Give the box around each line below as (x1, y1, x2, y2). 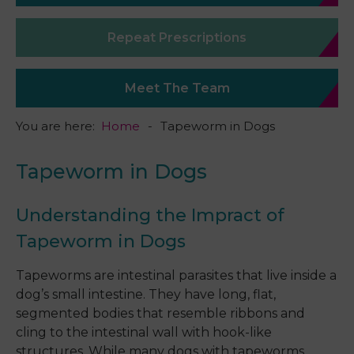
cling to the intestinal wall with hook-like (16, 325, 272, 341)
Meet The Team (124, 81, 230, 96)
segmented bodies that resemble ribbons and (16, 306, 305, 322)
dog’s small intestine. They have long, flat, (16, 287, 276, 303)
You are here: (16, 119, 101, 134)
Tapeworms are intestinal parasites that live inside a (16, 268, 337, 284)
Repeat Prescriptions (107, 30, 247, 46)
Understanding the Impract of (16, 205, 284, 227)
